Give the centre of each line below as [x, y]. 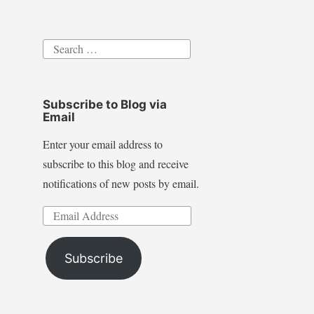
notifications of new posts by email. [121, 183]
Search [57, 46]
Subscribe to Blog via [104, 104]
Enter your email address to [102, 144]
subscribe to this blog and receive [115, 163]
